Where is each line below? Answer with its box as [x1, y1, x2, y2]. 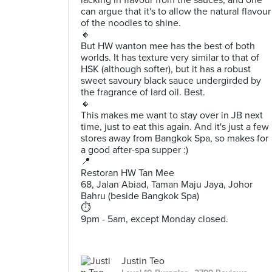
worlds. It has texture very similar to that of [81, 52, 259, 64]
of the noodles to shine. [81, 17, 181, 29]
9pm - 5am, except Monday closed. [81, 213, 228, 225]
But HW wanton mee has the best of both [81, 40, 255, 52]
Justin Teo [121, 255, 165, 267]
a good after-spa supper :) [81, 144, 188, 156]
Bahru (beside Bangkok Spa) [81, 190, 199, 202]
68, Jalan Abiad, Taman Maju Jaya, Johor [81, 178, 253, 191]
